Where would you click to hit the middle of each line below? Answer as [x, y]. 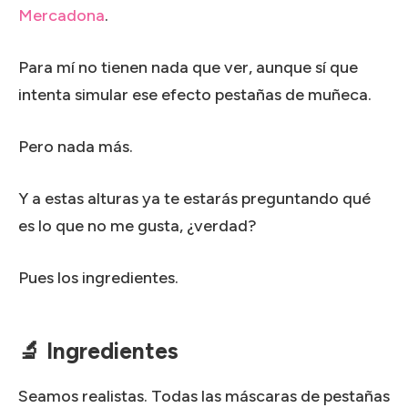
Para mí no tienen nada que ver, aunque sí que [188, 67]
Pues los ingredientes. [98, 277]
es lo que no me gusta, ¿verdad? [138, 225]
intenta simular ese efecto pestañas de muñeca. [195, 94]
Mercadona [61, 15]
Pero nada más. [76, 146]
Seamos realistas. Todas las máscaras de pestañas [204, 396]
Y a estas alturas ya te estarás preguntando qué [194, 198]
